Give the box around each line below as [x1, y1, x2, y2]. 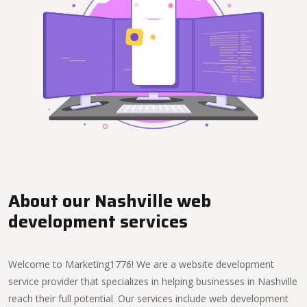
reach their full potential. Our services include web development [8, 292, 288, 305]
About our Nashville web [8, 187, 211, 214]
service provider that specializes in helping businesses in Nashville [8, 275, 297, 288]
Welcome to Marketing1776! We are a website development [8, 258, 274, 271]
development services [8, 208, 188, 235]
